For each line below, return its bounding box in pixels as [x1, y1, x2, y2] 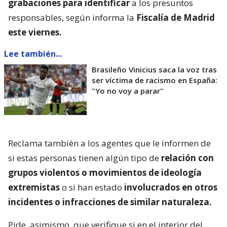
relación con [161, 152, 214, 164]
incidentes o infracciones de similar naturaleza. [8, 196, 212, 208]
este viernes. [8, 26, 62, 38]
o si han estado [60, 181, 124, 193]
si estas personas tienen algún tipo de [8, 152, 161, 164]
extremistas [8, 181, 60, 193]
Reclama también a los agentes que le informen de [8, 137, 211, 149]
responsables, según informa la [8, 11, 136, 23]
